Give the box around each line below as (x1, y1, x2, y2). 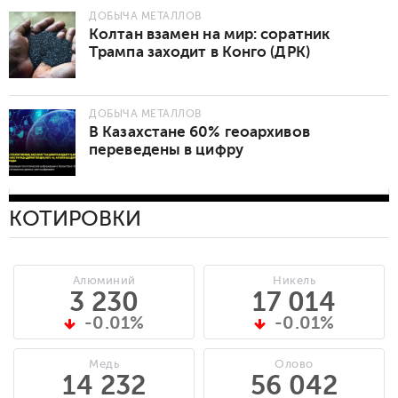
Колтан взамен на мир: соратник (89, 25, 330, 43)
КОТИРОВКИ (9, 206, 141, 231)
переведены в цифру (89, 140, 243, 158)
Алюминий (72, 273, 136, 287)
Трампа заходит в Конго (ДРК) (89, 43, 310, 60)
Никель (273, 273, 315, 287)
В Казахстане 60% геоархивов (89, 123, 310, 140)
